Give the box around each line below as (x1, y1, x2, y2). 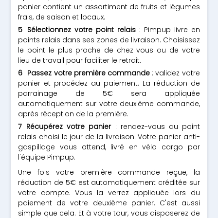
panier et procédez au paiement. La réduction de (18, 78, 200, 88)
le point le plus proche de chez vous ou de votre (18, 45, 200, 55)
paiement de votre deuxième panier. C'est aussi (18, 198, 200, 208)
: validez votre (150, 68, 200, 78)
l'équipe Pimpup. (18, 152, 76, 162)
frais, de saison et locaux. (18, 12, 106, 22)
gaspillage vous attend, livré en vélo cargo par (18, 142, 200, 152)
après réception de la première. (18, 109, 129, 119)
